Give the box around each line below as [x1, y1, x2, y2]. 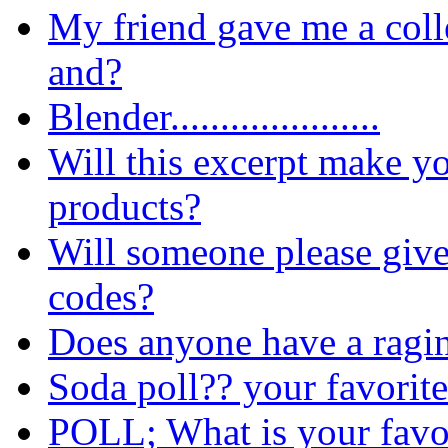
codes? [48, 274, 154, 318]
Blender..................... [48, 94, 380, 138]
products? [48, 184, 201, 228]
